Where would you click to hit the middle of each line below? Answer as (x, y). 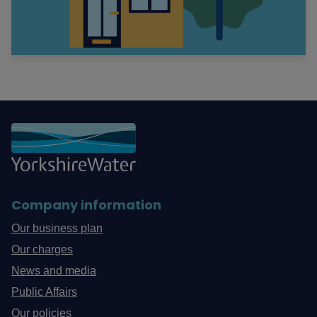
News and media (54, 271)
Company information (87, 205)
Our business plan (57, 229)
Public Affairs (45, 292)
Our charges (42, 250)
